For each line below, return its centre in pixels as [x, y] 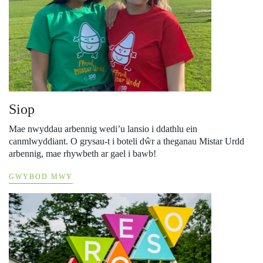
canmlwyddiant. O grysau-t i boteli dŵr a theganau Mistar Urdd [127, 141]
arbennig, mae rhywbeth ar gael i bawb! [82, 154]
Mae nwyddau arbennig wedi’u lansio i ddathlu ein [103, 129]
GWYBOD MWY [41, 177]
